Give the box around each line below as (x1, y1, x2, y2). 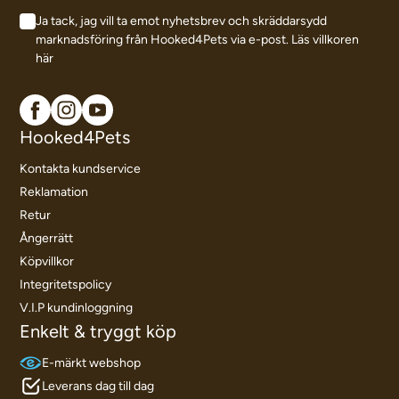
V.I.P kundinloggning (20, 299, 134, 315)
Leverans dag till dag (42, 378, 155, 394)
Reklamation (20, 183, 89, 199)
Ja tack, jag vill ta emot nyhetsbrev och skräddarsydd (36, 12, 328, 28)
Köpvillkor (20, 253, 75, 269)
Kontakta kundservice (20, 160, 142, 176)
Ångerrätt (20, 230, 74, 246)
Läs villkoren (291, 31, 360, 47)
